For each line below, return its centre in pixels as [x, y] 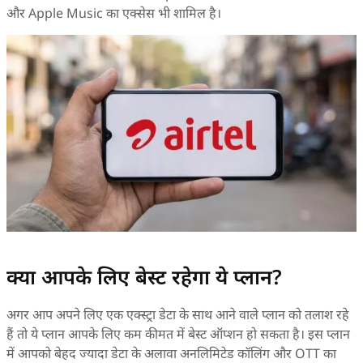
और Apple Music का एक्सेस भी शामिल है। [114, 13]
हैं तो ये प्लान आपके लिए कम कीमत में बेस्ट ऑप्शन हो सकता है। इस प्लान [178, 334]
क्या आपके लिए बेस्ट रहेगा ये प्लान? [144, 277]
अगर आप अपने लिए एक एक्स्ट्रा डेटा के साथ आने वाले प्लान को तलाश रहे [178, 315]
